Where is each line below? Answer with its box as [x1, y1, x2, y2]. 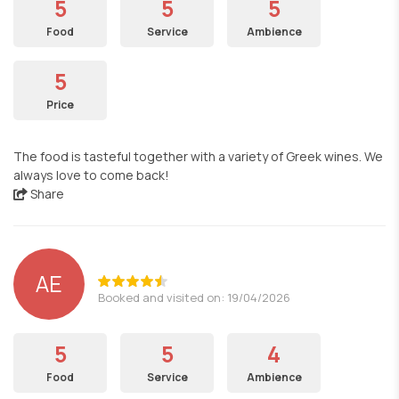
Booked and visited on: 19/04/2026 [98, 289, 290, 305]
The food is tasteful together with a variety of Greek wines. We [13, 148, 383, 165]
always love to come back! [13, 167, 169, 183]
